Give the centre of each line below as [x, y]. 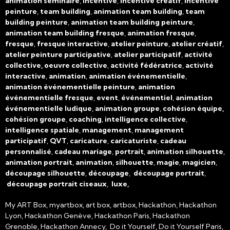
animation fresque [160, 33]
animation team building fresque [65, 33]
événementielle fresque [49, 97]
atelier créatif [196, 43]
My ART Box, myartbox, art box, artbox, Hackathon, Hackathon [111, 205]
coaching [84, 119]
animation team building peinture [131, 22]
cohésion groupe [35, 119]
